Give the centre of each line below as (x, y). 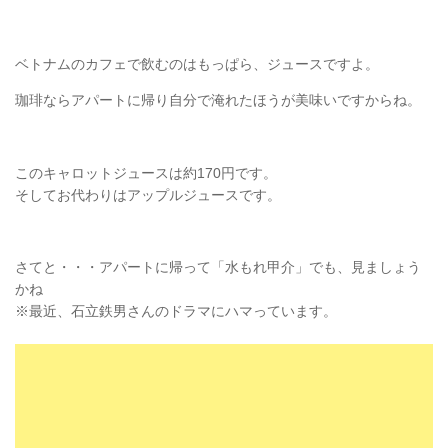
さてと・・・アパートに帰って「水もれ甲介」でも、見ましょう (218, 266)
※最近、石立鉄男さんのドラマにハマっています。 (176, 310)
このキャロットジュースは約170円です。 (146, 172)
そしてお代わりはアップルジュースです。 (148, 194)
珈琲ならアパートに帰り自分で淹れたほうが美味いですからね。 (218, 100)
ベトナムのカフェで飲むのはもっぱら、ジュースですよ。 (197, 64)
